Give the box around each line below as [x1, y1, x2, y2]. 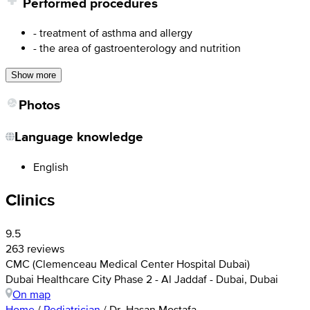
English [33, 160, 69, 173]
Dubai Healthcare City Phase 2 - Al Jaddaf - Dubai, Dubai [6, 273, 278, 286]
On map [12, 288, 51, 301]
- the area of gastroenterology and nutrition [33, 42, 241, 55]
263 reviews [6, 242, 64, 255]
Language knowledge [15, 127, 143, 146]
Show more [11, 70, 56, 81]
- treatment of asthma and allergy [33, 26, 192, 39]
